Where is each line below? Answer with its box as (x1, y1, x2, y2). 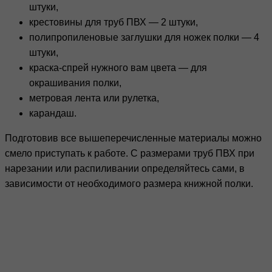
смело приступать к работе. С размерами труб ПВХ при (5, 148, 254, 159)
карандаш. (29, 108, 76, 119)
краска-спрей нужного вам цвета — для (29, 63, 207, 73)
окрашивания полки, (29, 78, 121, 89)
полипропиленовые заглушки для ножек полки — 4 (29, 32, 259, 43)
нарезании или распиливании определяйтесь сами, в (5, 163, 245, 174)
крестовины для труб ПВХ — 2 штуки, (29, 17, 198, 28)
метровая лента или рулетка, (29, 93, 159, 104)
